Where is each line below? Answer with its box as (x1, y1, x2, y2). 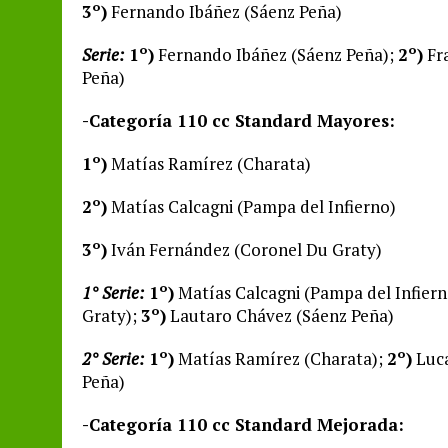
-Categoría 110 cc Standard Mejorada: (82, 413, 404, 436)
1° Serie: (82, 281, 144, 304)
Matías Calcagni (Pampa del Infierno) (107, 195, 396, 218)
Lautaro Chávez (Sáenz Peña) (166, 304, 394, 327)
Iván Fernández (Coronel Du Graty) (107, 238, 382, 261)
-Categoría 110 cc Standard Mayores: (82, 109, 395, 132)
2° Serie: (82, 347, 144, 370)
